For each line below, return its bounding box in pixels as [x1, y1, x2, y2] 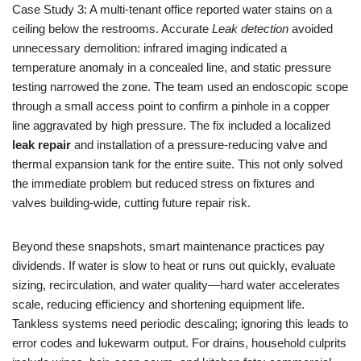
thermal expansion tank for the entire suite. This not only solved [12, 157, 342, 171]
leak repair [12, 138, 71, 151]
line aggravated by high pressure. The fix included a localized [12, 118, 330, 132]
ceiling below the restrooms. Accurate [12, 22, 212, 35]
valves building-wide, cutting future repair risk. [12, 196, 251, 210]
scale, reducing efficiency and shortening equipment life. [12, 297, 305, 311]
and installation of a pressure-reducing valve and [71, 138, 327, 151]
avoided [288, 22, 333, 35]
